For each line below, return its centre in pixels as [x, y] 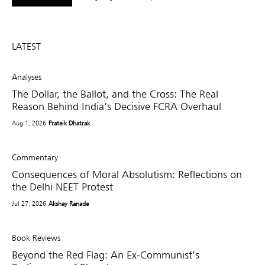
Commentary [35, 157]
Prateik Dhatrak [70, 123]
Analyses [27, 77]
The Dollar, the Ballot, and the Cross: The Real [115, 93]
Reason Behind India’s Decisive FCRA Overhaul [117, 106]
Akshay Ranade [69, 203]
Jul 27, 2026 [29, 203]
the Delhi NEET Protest [62, 186]
